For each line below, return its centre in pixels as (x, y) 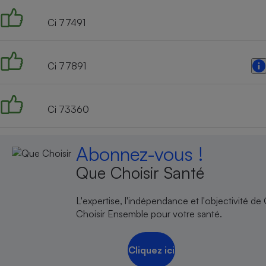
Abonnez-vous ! (140, 153)
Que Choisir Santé (140, 172)
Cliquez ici (151, 250)
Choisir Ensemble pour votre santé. (149, 213)
